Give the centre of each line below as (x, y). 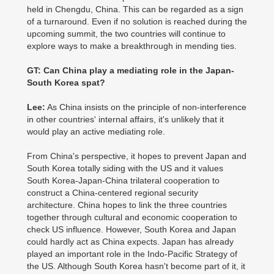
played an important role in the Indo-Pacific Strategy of (132, 254)
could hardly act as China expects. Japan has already (130, 242)
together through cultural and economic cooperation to (132, 217)
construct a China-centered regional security (113, 193)
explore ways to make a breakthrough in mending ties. (133, 46)
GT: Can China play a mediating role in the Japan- (131, 70)
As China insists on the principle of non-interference (146, 107)
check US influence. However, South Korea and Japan (131, 229)
